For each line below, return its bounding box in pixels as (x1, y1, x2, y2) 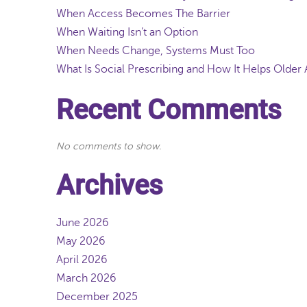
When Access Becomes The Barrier (56, 8, 230, 20)
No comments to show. (56, 141, 161, 151)
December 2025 (56, 291, 138, 303)
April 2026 (56, 254, 108, 266)
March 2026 (56, 272, 116, 284)
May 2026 (56, 235, 106, 247)
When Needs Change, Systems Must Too (56, 45, 262, 57)
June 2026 (56, 217, 109, 229)
